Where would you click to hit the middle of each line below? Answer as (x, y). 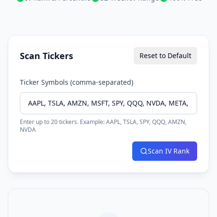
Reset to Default (165, 55)
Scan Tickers (46, 56)
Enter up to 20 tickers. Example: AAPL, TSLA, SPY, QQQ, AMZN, (103, 122)
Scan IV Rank (169, 151)
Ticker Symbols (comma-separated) (77, 82)
